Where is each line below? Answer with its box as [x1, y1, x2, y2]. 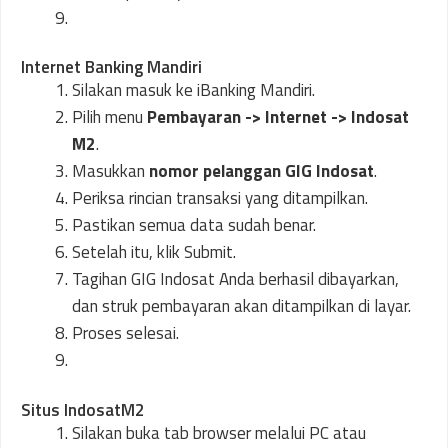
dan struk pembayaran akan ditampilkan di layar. [72, 293, 411, 319]
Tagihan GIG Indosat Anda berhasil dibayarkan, [72, 266, 399, 292]
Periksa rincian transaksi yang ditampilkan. [72, 185, 368, 211]
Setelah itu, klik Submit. [72, 239, 236, 265]
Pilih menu [72, 104, 147, 130]
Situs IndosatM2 [21, 396, 145, 423]
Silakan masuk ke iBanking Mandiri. [72, 77, 315, 103]
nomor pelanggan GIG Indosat [149, 158, 374, 184]
